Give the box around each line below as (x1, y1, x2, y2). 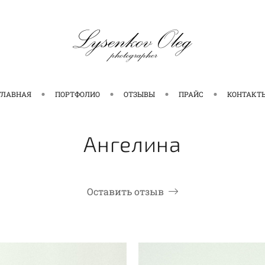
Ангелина (83, 130, 182, 156)
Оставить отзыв (87, 185, 164, 198)
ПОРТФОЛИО (55, 89, 100, 99)
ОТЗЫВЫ (124, 89, 155, 99)
